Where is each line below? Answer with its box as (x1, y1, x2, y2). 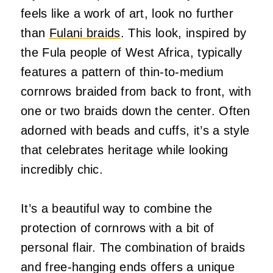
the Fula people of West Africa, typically (21, 45, 243, 59)
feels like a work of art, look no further (21, 6, 234, 20)
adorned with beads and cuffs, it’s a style (21, 123, 250, 137)
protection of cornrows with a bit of (21, 221, 214, 235)
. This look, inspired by (120, 26, 247, 40)
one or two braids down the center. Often (21, 104, 250, 118)
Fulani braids (49, 26, 121, 40)
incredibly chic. (21, 162, 104, 176)
